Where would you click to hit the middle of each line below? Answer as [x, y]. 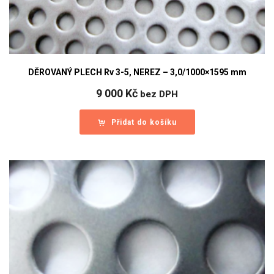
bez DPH [159, 94]
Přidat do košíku [144, 122]
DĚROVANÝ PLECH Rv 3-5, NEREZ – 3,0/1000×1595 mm [137, 72]
